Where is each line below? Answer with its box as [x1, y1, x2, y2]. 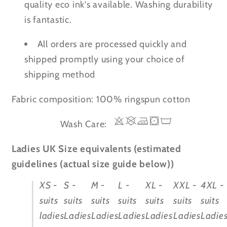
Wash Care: [57, 118, 115, 130]
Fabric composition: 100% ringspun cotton [11, 94, 191, 105]
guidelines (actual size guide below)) [11, 158, 174, 170]
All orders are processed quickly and [37, 39, 187, 50]
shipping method [24, 69, 95, 81]
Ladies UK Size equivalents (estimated [11, 142, 181, 155]
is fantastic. [24, 14, 72, 25]
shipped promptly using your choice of [24, 54, 185, 65]
